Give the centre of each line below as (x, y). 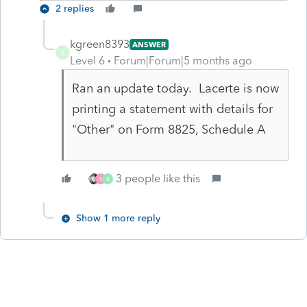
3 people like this (158, 178)
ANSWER (149, 44)
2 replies (75, 8)
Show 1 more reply (118, 218)
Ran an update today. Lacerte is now (175, 88)
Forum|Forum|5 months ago (183, 60)
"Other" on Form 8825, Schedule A (169, 129)
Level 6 (87, 60)
